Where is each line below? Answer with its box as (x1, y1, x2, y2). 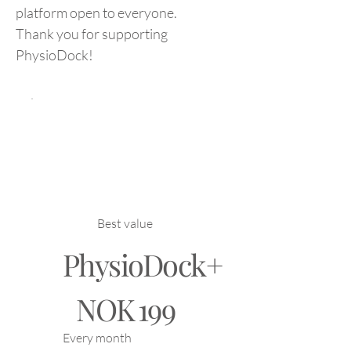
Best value (97, 215, 154, 231)
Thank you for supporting (16, 24, 168, 42)
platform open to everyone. (16, 3, 177, 21)
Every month (63, 329, 132, 346)
